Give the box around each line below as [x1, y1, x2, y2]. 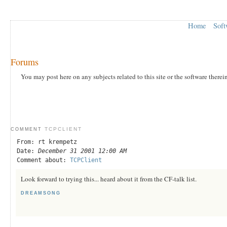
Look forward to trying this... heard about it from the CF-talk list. [21, 174, 197, 183]
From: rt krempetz [17, 138, 77, 145]
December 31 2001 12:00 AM [38, 147, 127, 155]
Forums [11, 55, 39, 68]
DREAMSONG [21, 190, 61, 196]
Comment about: [17, 156, 70, 164]
